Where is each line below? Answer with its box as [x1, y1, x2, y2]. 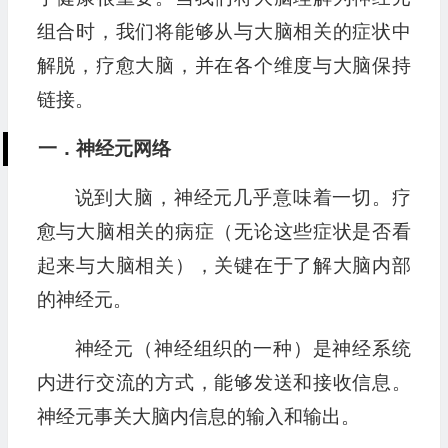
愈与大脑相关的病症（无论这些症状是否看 [36, 221, 411, 243]
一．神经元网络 [37, 138, 171, 160]
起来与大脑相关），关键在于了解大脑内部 [36, 255, 411, 277]
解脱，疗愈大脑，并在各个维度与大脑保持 [36, 55, 411, 77]
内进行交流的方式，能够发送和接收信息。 [36, 372, 411, 394]
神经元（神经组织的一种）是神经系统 [74, 338, 411, 360]
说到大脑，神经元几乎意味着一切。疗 [74, 187, 411, 209]
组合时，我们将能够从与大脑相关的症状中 [36, 21, 411, 43]
